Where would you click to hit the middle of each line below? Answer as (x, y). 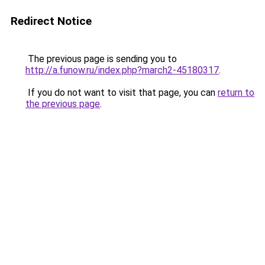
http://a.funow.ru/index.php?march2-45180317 (122, 70)
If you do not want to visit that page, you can (122, 93)
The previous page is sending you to (101, 59)
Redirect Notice (51, 21)
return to (236, 93)
